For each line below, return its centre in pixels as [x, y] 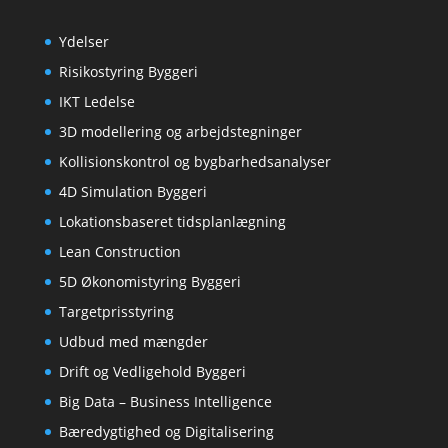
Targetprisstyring [116, 311]
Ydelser [83, 41]
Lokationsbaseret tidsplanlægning [172, 221]
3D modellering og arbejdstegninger [180, 131]
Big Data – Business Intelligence [165, 401]
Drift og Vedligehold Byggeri [152, 371]
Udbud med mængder [133, 341]
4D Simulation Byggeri [132, 191]
